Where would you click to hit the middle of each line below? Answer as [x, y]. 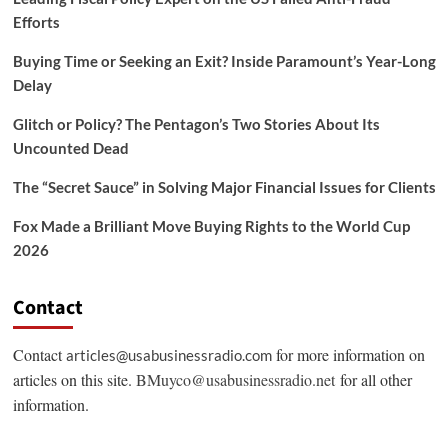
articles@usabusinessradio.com [168, 354]
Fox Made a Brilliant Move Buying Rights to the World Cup [211, 225]
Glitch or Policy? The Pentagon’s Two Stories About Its [196, 123]
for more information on [348, 354]
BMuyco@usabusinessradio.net [235, 379]
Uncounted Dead [70, 147]
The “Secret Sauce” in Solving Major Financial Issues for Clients [224, 186]
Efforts [36, 21]
